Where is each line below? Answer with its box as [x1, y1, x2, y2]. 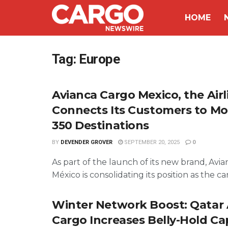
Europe [79, 51, 120, 67]
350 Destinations [52, 119, 149, 132]
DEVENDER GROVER [61, 139, 112, 146]
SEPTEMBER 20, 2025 [123, 139, 180, 146]
